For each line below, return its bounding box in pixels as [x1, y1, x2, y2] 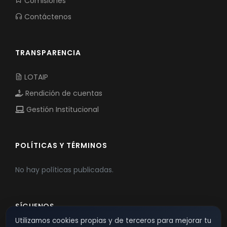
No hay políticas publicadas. [15, 165, 113, 175]
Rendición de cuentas [23, 88, 102, 99]
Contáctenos [22, 12, 71, 22]
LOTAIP [22, 72, 48, 83]
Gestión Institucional [24, 104, 99, 115]
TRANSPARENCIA [15, 48, 81, 58]
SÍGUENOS [15, 201, 54, 212]
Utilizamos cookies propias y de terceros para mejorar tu [15, 216, 211, 225]
